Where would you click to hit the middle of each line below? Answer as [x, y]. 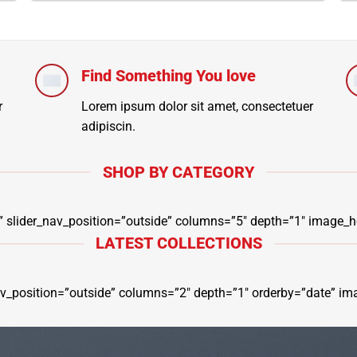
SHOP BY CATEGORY [178, 172]
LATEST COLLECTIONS [178, 244]
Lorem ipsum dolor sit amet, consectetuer [197, 106]
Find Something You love [168, 76]
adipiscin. [108, 126]
